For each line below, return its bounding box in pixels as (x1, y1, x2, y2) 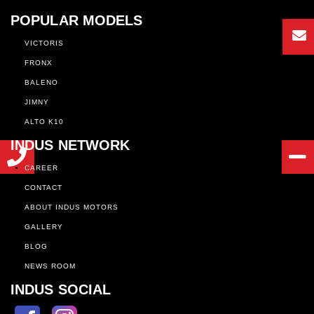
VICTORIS (25, 39, 64, 48)
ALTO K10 (25, 118, 64, 126)
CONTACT (25, 184, 62, 192)
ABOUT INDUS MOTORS (25, 203, 118, 212)
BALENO (25, 78, 58, 87)
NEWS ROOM (25, 262, 76, 271)
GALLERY (25, 223, 63, 231)
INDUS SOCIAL (11, 282, 111, 298)
